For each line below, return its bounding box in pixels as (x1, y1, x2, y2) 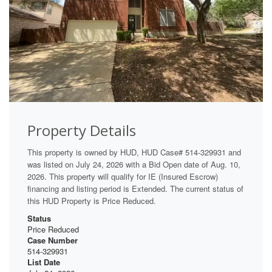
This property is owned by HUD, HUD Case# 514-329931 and (27, 146, 241, 158)
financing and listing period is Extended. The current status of (27, 183, 243, 195)
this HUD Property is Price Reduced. (27, 195, 156, 207)
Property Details (27, 120, 136, 141)
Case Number (27, 234, 78, 246)
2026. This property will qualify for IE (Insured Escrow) (27, 171, 218, 183)
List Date (27, 256, 60, 268)
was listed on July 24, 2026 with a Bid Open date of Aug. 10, (27, 158, 240, 171)
